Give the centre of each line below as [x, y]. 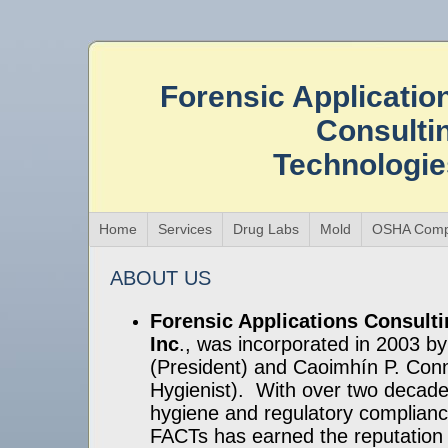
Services [185, 229]
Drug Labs [266, 229]
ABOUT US [160, 278]
